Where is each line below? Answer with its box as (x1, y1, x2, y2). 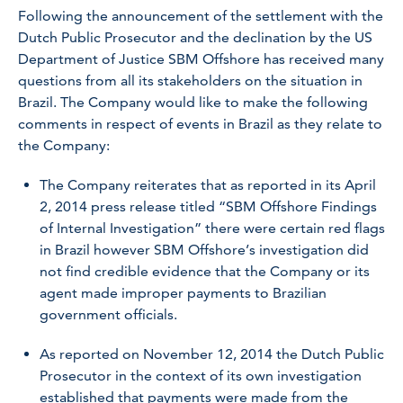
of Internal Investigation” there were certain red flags (40, 219, 385, 237)
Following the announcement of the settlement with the (18, 7, 383, 24)
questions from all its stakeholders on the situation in (18, 72, 363, 89)
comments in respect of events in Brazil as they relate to (18, 115, 382, 132)
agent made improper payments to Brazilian (40, 284, 327, 301)
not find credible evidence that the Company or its (40, 263, 370, 280)
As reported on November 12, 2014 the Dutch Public (40, 345, 384, 363)
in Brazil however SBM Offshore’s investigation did (40, 241, 369, 258)
